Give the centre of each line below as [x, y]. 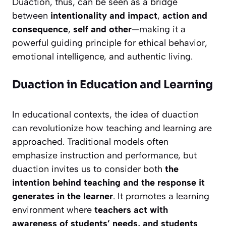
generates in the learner [63, 196]
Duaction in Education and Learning [112, 85]
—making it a [159, 30]
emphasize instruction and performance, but [104, 156]
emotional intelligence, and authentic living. [102, 57]
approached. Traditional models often [90, 142]
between [31, 16]
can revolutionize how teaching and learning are [112, 128]
